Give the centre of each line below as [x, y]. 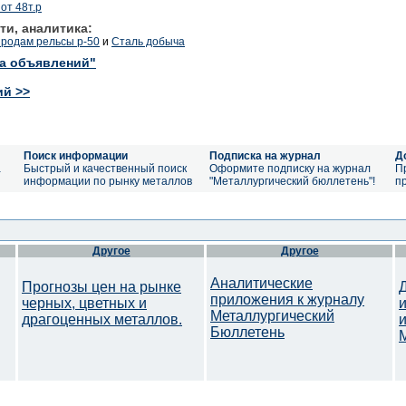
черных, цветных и [84, 303]
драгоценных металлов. [102, 319]
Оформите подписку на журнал [290, 169]
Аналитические [261, 283]
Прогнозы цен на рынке [101, 287]
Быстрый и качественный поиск [105, 169]
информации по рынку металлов [108, 181]
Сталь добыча [148, 41]
